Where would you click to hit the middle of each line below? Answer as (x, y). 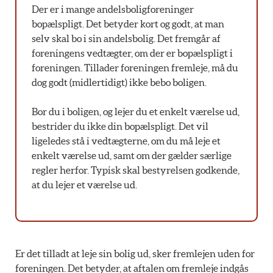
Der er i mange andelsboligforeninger (112, 9)
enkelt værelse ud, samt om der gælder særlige (131, 155)
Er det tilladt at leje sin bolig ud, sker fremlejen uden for (135, 254)
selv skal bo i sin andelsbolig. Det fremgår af (126, 38)
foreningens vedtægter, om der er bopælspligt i (132, 53)
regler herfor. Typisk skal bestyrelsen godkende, (135, 170)
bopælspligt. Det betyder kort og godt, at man (128, 23)
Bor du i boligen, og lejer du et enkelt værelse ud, (135, 111)
